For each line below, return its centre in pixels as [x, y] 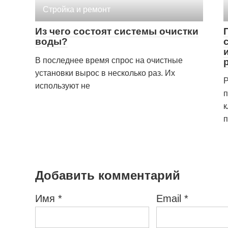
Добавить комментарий [108, 175]
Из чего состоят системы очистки [117, 31]
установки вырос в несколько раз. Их [105, 73]
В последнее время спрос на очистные [109, 60]
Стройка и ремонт [77, 9]
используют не [63, 85]
